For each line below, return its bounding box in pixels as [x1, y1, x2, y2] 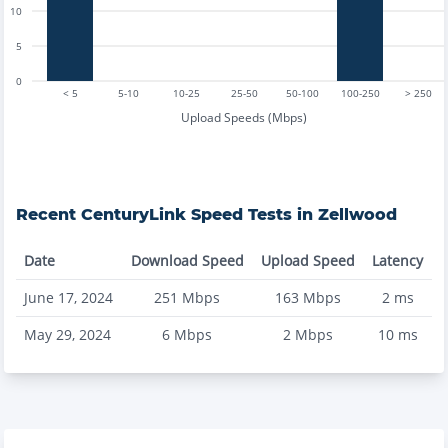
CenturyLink [81, 205, 186, 224]
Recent [16, 205, 81, 224]
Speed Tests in [186, 205, 318, 224]
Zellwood [318, 205, 397, 224]
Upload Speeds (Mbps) [181, 108, 307, 126]
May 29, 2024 [24, 325, 111, 344]
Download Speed [130, 251, 244, 270]
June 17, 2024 [24, 288, 113, 307]
